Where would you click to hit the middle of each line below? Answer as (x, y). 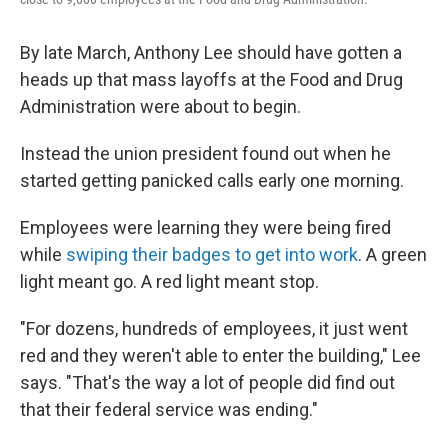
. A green (392, 254)
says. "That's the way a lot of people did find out (207, 382)
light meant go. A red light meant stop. (169, 281)
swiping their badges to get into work (212, 254)
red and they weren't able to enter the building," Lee (220, 355)
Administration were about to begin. (160, 106)
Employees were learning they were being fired (205, 227)
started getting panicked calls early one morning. (212, 180)
